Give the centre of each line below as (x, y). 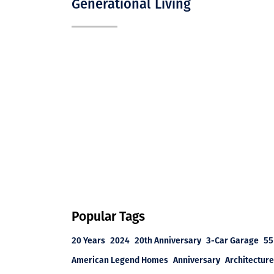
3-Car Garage (232, 240)
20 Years (88, 240)
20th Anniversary (168, 240)
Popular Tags (108, 215)
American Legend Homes (120, 260)
